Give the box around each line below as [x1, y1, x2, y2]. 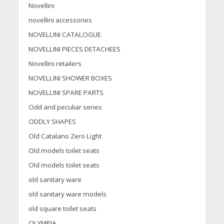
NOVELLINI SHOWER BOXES [28, 73, 112, 83]
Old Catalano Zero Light [28, 131, 101, 141]
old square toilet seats [28, 204, 96, 213]
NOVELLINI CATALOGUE [28, 30, 101, 39]
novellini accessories [28, 15, 92, 25]
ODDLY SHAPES [28, 117, 76, 126]
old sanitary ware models [28, 189, 106, 199]
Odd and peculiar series [28, 102, 102, 112]
